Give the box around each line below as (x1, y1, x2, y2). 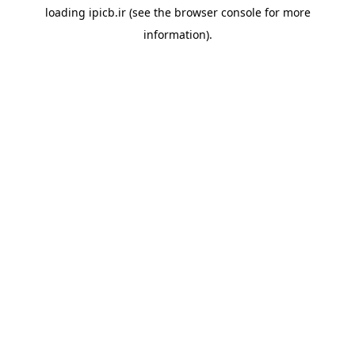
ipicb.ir (88, 5, 126, 20)
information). (143, 27, 212, 42)
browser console (174, 5, 261, 20)
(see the (125, 5, 171, 20)
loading (44, 5, 89, 20)
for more (261, 5, 311, 20)
